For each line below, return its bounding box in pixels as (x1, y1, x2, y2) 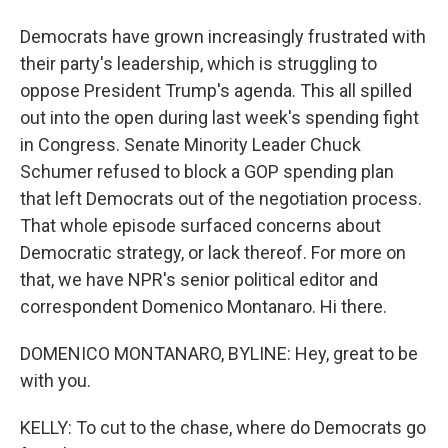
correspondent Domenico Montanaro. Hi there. (20, 296, 387, 317)
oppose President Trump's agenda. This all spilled (20, 80, 412, 101)
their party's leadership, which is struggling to (20, 53, 377, 74)
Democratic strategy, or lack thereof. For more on (20, 242, 406, 263)
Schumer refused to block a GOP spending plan (20, 161, 394, 182)
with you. (20, 370, 91, 391)
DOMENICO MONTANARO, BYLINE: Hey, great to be (20, 343, 418, 364)
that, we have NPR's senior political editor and (20, 269, 378, 290)
